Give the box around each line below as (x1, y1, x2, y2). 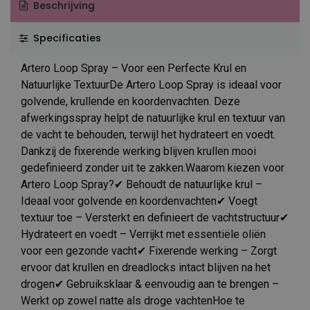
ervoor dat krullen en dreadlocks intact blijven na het (21, 260, 271, 274)
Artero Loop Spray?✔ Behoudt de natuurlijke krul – (21, 177, 262, 191)
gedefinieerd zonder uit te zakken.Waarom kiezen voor (21, 161, 284, 174)
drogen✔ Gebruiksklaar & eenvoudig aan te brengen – (21, 277, 279, 291)
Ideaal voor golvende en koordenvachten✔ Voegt (21, 194, 257, 208)
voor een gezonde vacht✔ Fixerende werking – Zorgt (21, 244, 277, 257)
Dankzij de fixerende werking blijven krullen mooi (21, 144, 256, 158)
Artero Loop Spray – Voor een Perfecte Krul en (21, 61, 246, 75)
